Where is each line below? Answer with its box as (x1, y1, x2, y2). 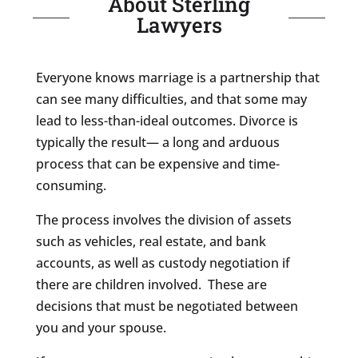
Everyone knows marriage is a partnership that (35, 68, 320, 86)
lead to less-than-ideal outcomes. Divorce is (35, 111, 298, 129)
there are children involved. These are (35, 275, 267, 293)
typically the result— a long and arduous (35, 133, 280, 151)
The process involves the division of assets (35, 210, 292, 229)
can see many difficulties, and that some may (35, 89, 307, 108)
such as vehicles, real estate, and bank (35, 232, 266, 250)
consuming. (35, 176, 106, 194)
